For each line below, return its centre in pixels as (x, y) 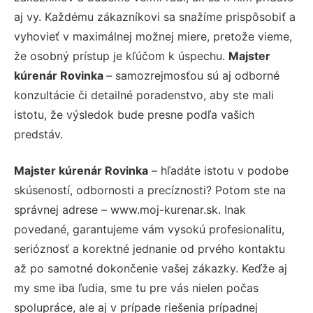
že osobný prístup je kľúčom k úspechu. (121, 56)
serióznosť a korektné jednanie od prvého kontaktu (150, 248)
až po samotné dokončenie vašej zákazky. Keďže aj (151, 268)
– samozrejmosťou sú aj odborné (193, 75)
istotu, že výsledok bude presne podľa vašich (134, 114)
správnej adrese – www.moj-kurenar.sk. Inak (130, 209)
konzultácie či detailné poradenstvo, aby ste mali (144, 95)
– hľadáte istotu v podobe (218, 170)
